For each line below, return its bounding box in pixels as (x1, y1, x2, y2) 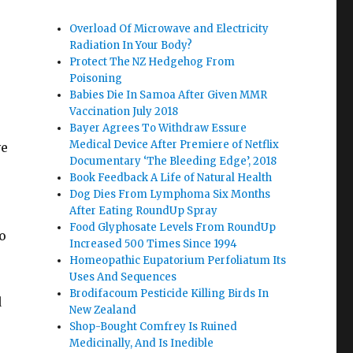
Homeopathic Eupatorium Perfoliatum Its (69, 254, 287, 268)
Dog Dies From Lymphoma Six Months (69, 188, 271, 202)
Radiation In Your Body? (69, 39, 193, 53)
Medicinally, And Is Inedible (69, 336, 214, 351)
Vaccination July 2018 (69, 105, 179, 119)
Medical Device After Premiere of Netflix (69, 138, 280, 152)
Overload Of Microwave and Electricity (69, 22, 269, 36)
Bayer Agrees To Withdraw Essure (69, 121, 247, 136)
